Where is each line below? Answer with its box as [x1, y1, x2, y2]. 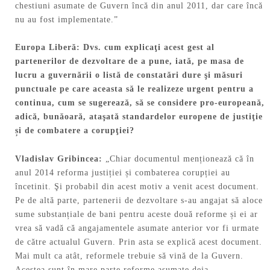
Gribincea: [57, 154, 105, 164]
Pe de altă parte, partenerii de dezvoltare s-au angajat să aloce [15, 196, 263, 206]
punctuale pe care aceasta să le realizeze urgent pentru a [15, 84, 254, 94]
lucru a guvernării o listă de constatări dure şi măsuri [15, 71, 243, 80]
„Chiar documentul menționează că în [105, 154, 254, 164]
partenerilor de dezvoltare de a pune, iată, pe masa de [15, 57, 244, 66]
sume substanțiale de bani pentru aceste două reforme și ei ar [15, 210, 258, 219]
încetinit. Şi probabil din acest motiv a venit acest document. [15, 182, 259, 192]
